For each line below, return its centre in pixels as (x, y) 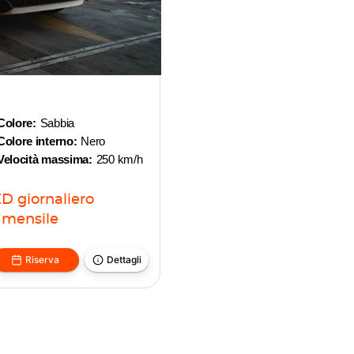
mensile (30, 220)
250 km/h (119, 159)
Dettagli (124, 260)
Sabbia (57, 123)
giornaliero (55, 200)
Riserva (43, 260)
